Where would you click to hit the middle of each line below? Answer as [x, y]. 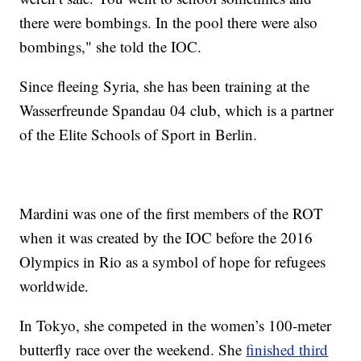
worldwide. [54, 286]
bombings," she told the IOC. [111, 47]
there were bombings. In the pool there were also [169, 23]
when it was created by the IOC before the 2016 [166, 238]
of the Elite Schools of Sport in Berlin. [139, 135]
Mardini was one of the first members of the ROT [172, 214]
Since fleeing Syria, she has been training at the [165, 86]
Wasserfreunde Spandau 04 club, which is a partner [177, 110]
